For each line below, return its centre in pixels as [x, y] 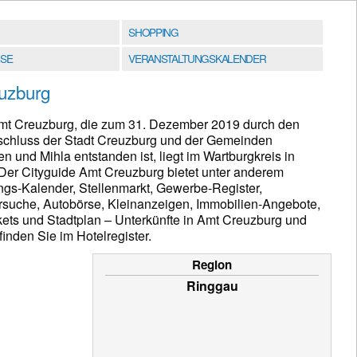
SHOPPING [153, 31]
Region [212, 265]
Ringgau [212, 286]
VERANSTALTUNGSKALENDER [197, 59]
